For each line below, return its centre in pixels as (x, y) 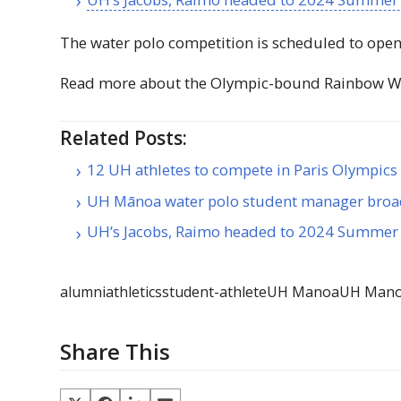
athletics (134, 292)
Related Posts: (124, 138)
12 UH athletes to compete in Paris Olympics (243, 169)
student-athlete (215, 292)
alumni (83, 292)
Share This (115, 352)
